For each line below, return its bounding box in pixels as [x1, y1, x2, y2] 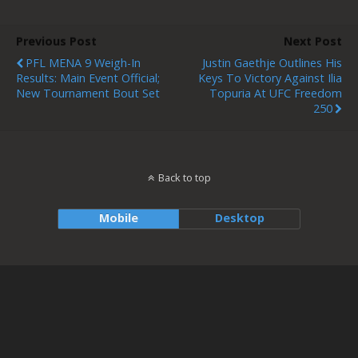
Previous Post [16, 34, 97, 49]
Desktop [214, 210, 265, 225]
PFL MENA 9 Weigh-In [26, 55, 141, 70]
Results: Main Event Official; [16, 70, 160, 86]
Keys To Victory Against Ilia [198, 70, 342, 86]
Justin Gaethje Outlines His [202, 55, 342, 70]
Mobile [98, 210, 138, 225]
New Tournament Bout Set [16, 86, 160, 101]
